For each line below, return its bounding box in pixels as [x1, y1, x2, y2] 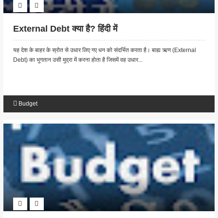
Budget [18, 100, 37, 108]
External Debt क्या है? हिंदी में [13, 24, 117, 34]
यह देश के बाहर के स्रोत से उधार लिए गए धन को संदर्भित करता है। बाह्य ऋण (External [13, 47, 196, 54]
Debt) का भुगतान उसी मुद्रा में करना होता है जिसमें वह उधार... [13, 56, 143, 64]
